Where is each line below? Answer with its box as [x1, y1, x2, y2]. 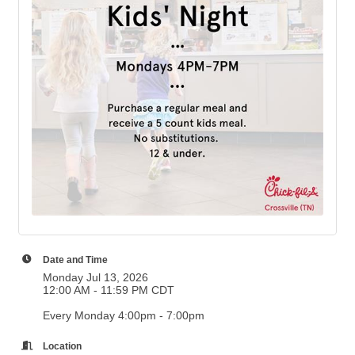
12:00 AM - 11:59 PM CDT [43, 283, 174, 296]
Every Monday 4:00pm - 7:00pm [43, 308, 204, 322]
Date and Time [43, 254, 108, 265]
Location [43, 340, 82, 351]
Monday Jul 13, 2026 [43, 270, 148, 284]
